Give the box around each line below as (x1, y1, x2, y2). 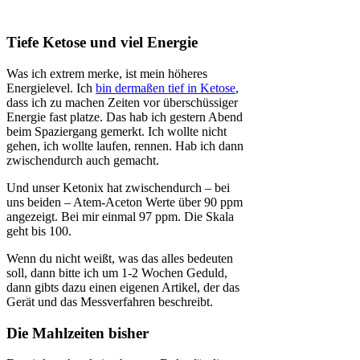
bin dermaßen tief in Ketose (96, 80, 235, 95)
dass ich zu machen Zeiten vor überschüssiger (6, 95, 238, 109)
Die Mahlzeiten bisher (6, 324, 149, 342)
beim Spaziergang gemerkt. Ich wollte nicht (6, 124, 227, 138)
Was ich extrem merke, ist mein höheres (6, 66, 207, 80)
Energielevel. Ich (6, 80, 96, 95)
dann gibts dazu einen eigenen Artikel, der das (6, 280, 239, 294)
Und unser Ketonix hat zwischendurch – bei (6, 180, 230, 194)
